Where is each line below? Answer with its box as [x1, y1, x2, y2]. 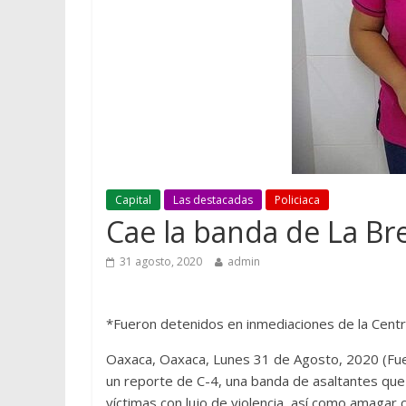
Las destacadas [173, 192, 253, 208]
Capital [115, 192, 151, 208]
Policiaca [275, 192, 320, 208]
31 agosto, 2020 [120, 254, 202, 269]
